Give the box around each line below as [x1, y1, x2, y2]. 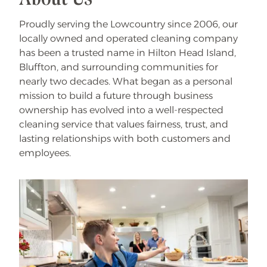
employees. [19, 147, 71, 159]
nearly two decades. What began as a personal [19, 76, 232, 87]
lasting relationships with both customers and [19, 133, 231, 144]
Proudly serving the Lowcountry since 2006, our [19, 18, 238, 30]
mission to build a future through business [19, 90, 213, 101]
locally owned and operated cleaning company [19, 33, 238, 44]
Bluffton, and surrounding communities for [19, 61, 218, 73]
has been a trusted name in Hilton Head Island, [19, 47, 236, 58]
